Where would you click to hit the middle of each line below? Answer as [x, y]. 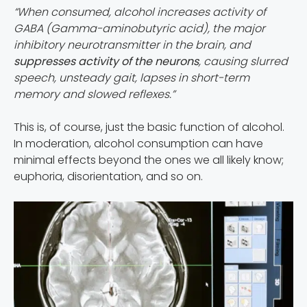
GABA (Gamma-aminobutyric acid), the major [139, 28]
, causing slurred [243, 61]
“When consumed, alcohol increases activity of [140, 12]
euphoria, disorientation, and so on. [108, 176]
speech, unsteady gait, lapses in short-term [132, 78]
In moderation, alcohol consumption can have [138, 144]
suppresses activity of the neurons [106, 61]
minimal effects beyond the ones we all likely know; [149, 160]
